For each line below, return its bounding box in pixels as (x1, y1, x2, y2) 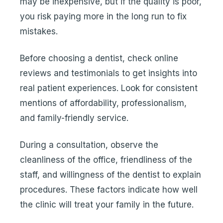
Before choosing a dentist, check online (20, 53, 178, 63)
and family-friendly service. (20, 113, 128, 123)
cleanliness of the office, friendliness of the (20, 155, 192, 165)
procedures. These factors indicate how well (20, 185, 198, 195)
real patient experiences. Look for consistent (20, 83, 198, 93)
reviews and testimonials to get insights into (20, 68, 197, 78)
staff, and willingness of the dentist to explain (20, 170, 201, 180)
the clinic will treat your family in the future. (20, 200, 194, 210)
